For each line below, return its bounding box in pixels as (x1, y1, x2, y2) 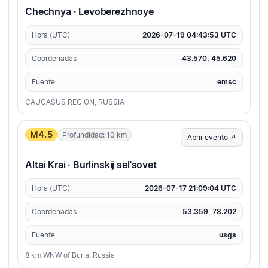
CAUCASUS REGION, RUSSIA (25, 98, 124, 107)
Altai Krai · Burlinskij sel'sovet (25, 159, 157, 171)
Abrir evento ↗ (187, 133, 236, 142)
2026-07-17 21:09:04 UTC (145, 184, 236, 193)
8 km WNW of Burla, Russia (25, 251, 115, 260)
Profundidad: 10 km (62, 130, 127, 139)
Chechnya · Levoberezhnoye (25, 5, 154, 18)
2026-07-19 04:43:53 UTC (142, 31, 236, 40)
